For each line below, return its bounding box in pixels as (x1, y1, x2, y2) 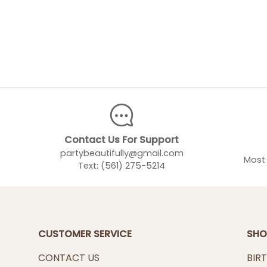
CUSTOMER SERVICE (38, 227, 132, 241)
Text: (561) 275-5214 (78, 160, 165, 172)
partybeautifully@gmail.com (60, 147, 184, 160)
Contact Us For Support (64, 133, 179, 147)
